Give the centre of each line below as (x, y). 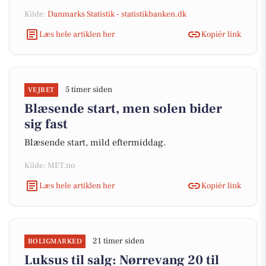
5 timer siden (88, 90)
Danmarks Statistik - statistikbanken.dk (117, 14)
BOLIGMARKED (55, 241)
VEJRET (41, 90)
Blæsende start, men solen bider (123, 109)
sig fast (46, 124)
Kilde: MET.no (50, 166)
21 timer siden (119, 241)
